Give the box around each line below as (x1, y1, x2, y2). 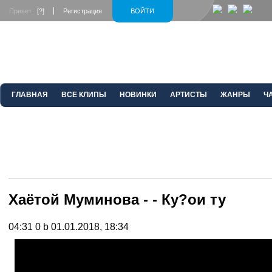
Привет (9, 7, 37, 15)
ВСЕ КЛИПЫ (61, 90, 106, 99)
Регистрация (63, 7, 102, 15)
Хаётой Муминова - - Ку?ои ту (8, 191, 226, 208)
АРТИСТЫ (170, 90, 207, 99)
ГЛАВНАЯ (12, 90, 48, 99)
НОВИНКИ (120, 90, 157, 99)
